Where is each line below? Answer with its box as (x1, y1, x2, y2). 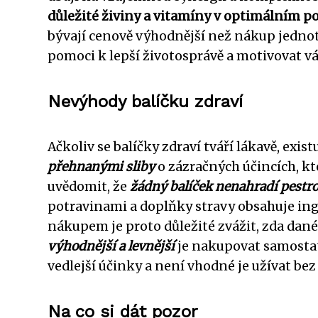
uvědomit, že (48, 178, 130, 194)
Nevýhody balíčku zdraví (48, 91, 243, 111)
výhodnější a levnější (48, 238, 175, 254)
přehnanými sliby (48, 158, 155, 175)
